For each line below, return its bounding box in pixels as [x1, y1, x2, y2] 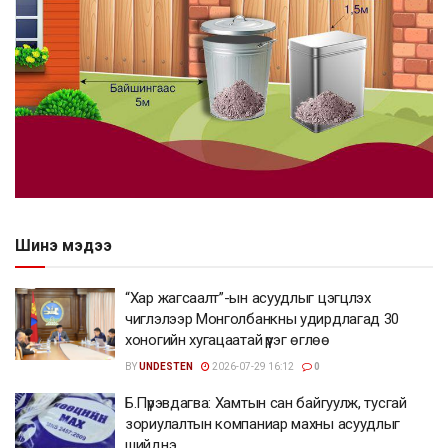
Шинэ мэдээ [15, 236, 112, 256]
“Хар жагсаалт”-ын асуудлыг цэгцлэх [125, 289, 371, 308]
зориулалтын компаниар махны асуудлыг [125, 415, 401, 434]
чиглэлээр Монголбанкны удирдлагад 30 [125, 310, 400, 329]
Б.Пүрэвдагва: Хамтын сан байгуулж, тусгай [125, 394, 407, 413]
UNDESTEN [139, 361, 193, 373]
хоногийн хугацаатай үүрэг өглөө [125, 331, 330, 350]
